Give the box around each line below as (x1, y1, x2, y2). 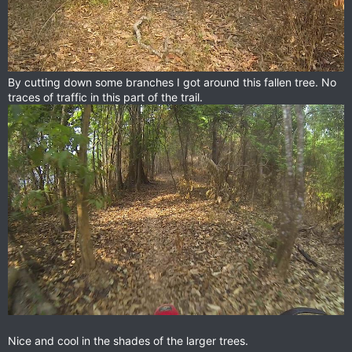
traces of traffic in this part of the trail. (8, 90, 203, 104)
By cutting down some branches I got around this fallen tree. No (8, 75, 336, 90)
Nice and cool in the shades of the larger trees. (8, 333, 248, 347)
